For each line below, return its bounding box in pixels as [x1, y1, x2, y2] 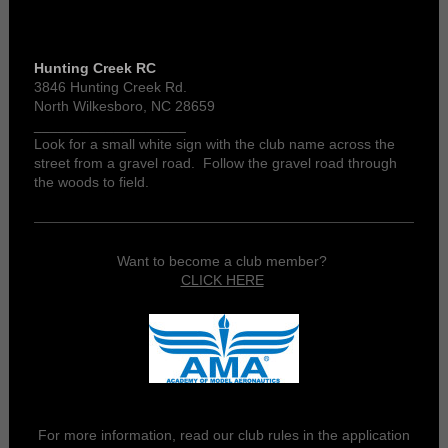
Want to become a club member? [117, 253, 331, 270]
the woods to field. [33, 174, 149, 191]
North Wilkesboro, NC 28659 [33, 98, 215, 115]
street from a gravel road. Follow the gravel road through [33, 155, 397, 172]
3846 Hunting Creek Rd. [33, 79, 187, 96]
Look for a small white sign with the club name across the [33, 136, 395, 153]
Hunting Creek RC [33, 60, 156, 77]
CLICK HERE [180, 272, 264, 289]
